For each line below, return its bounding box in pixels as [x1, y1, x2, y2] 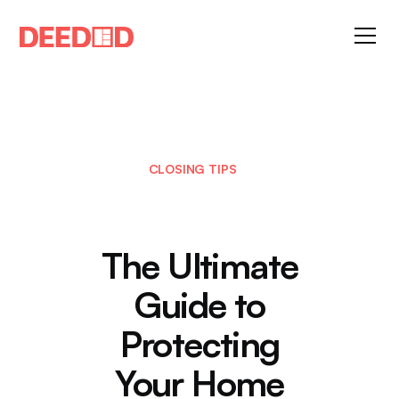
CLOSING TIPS [148, 161, 237, 176]
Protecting [119, 322, 280, 366]
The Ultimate [101, 243, 298, 288]
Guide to [134, 282, 265, 327]
